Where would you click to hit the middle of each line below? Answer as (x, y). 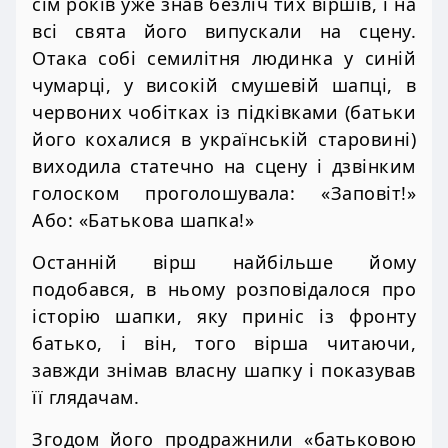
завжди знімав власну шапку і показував (224, 369)
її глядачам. (85, 396)
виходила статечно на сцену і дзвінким (224, 165)
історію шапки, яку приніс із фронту (224, 315)
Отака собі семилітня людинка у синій (224, 57)
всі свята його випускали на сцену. (224, 30)
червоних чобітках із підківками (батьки (224, 111)
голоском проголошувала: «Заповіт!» (224, 192)
